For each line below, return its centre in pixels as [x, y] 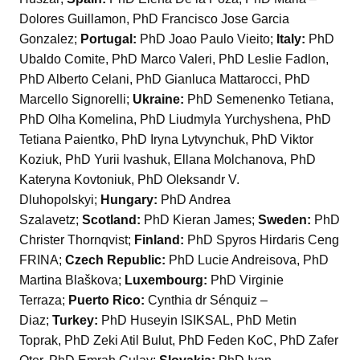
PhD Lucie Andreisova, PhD [249, 260]
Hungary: [131, 200]
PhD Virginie [247, 280]
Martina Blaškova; [72, 280]
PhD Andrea [196, 200]
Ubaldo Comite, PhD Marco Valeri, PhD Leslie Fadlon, [174, 59]
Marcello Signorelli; [76, 100]
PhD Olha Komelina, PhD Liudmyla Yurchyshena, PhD [175, 120]
